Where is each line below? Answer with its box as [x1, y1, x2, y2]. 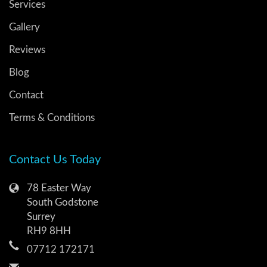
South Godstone [27, 197, 98, 207]
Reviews [9, 44, 45, 55]
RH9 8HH [27, 225, 71, 236]
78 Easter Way [27, 182, 91, 193]
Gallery [9, 21, 40, 32]
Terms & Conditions [9, 112, 95, 123]
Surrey [27, 211, 55, 222]
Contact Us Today [9, 153, 101, 166]
